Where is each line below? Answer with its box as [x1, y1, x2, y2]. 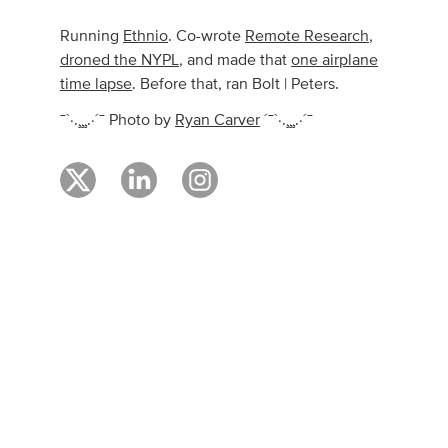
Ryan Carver [175, 111, 261, 128]
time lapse [60, 75, 133, 92]
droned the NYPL [60, 51, 180, 68]
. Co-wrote [168, 27, 246, 44]
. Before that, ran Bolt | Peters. [132, 75, 340, 92]
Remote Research [245, 27, 370, 44]
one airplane [291, 51, 379, 68]
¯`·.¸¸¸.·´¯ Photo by [60, 111, 176, 128]
